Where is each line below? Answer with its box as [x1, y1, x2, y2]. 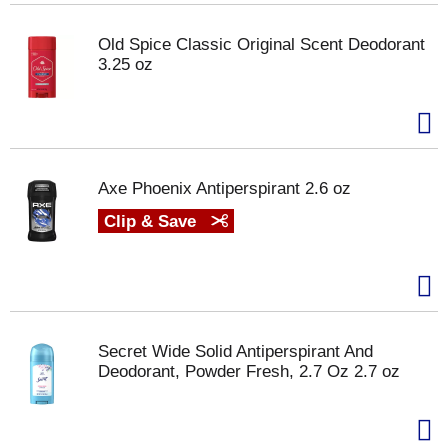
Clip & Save [104, 212, 201, 231]
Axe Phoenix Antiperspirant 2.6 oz [98, 179, 351, 198]
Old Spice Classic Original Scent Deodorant [98, 35, 425, 54]
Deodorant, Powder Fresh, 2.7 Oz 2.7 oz [98, 362, 400, 381]
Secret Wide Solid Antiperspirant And [98, 342, 373, 361]
